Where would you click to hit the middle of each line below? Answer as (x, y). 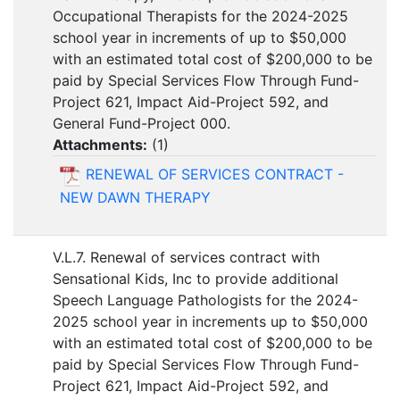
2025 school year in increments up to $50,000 (210, 322)
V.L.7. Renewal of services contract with (186, 258)
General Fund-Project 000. (142, 124)
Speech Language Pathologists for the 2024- (205, 300)
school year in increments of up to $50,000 (200, 38)
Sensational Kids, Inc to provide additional (196, 279)
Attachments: (100, 145)
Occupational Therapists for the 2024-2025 (200, 17)
